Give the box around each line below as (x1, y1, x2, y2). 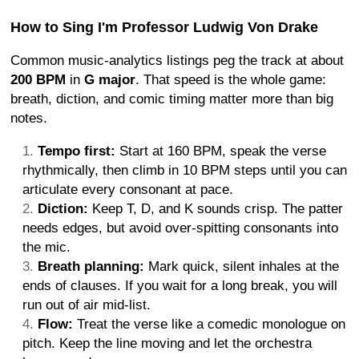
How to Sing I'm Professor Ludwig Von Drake (10, 18, 318, 35)
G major (84, 71, 135, 87)
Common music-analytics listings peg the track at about (10, 52, 344, 68)
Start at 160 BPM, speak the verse (115, 143, 326, 159)
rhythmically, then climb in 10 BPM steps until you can (22, 162, 347, 178)
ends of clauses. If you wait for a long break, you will (22, 277, 337, 293)
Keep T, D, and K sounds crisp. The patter (88, 200, 343, 216)
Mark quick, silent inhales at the (144, 258, 339, 274)
